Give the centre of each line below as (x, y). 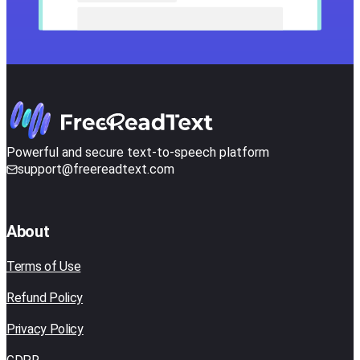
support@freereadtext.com (96, 170)
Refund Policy (45, 298)
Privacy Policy (45, 329)
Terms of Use (44, 267)
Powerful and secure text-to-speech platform (138, 153)
